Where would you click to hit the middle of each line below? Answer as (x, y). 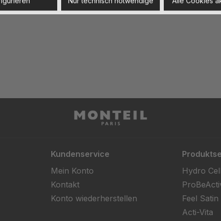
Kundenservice (80, 154)
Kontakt (65, 184)
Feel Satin (200, 198)
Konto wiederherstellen (94, 198)
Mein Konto (73, 171)
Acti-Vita (197, 212)
